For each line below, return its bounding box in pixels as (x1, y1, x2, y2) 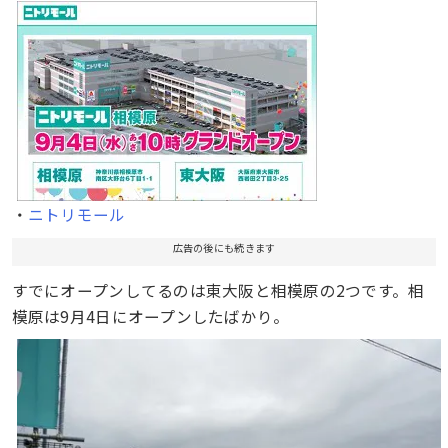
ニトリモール (27, 202, 126, 225)
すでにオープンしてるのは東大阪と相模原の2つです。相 (11, 279, 425, 302)
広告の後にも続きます (172, 240, 276, 256)
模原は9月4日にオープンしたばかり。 (11, 305, 290, 328)
